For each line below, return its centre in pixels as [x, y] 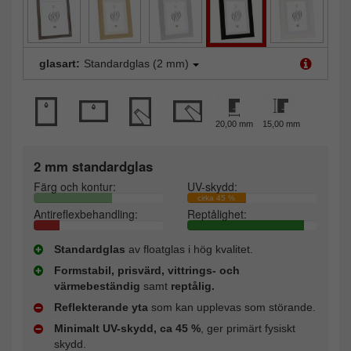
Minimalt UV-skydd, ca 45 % [127, 329]
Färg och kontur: [75, 187]
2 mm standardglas [93, 166]
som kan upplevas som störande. [232, 308]
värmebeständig [97, 286]
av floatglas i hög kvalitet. [189, 250]
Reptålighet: [217, 214]
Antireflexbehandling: [86, 214]
